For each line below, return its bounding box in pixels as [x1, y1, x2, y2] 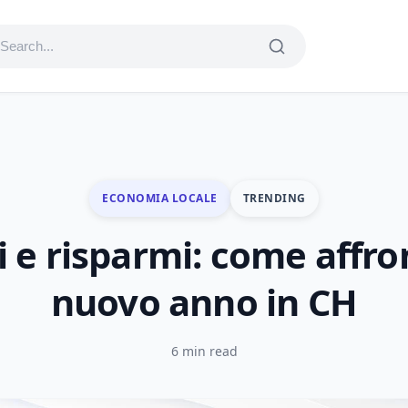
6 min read [170, 342, 238, 360]
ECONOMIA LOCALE [102, 190, 218, 206]
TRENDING [242, 190, 306, 206]
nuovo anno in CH [50, 277, 358, 327]
